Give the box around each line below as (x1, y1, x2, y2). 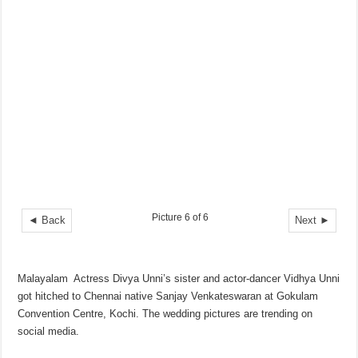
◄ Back (28, 214, 66, 227)
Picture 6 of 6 (151, 212, 209, 223)
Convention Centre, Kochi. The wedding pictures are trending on (18, 308, 313, 320)
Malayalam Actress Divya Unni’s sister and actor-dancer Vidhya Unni (18, 272, 340, 285)
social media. (18, 325, 83, 338)
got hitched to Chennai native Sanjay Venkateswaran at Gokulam (18, 290, 319, 303)
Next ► (294, 214, 330, 227)
